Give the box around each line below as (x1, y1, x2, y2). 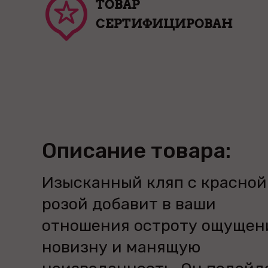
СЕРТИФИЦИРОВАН (96, 16, 233, 31)
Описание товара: (42, 138, 231, 163)
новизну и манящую (42, 237, 200, 257)
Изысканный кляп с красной (42, 173, 267, 192)
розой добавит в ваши (42, 194, 216, 214)
